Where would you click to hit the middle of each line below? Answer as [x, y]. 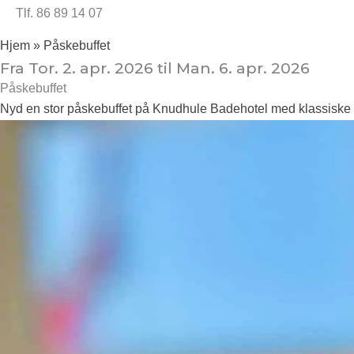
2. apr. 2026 [108, 68]
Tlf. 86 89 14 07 [59, 13]
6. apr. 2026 [262, 68]
